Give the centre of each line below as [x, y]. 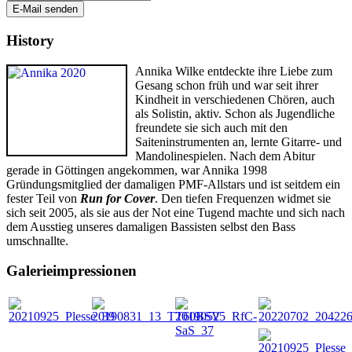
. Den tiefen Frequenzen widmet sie [243, 198]
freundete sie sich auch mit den [211, 127]
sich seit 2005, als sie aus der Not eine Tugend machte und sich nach [176, 212]
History [30, 40]
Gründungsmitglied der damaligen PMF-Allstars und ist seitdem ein [173, 184]
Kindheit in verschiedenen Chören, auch [235, 99]
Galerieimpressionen [71, 271]
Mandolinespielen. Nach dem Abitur [225, 156]
